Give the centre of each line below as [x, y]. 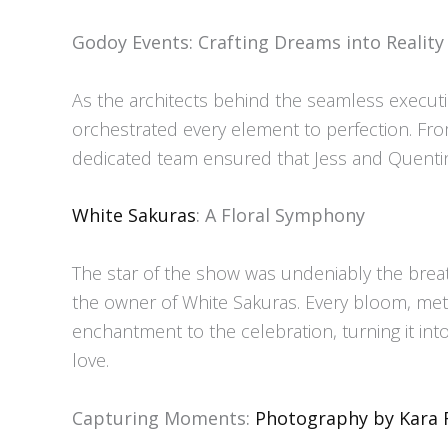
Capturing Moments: [163, 418]
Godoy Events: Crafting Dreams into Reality [258, 41]
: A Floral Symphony [280, 215]
